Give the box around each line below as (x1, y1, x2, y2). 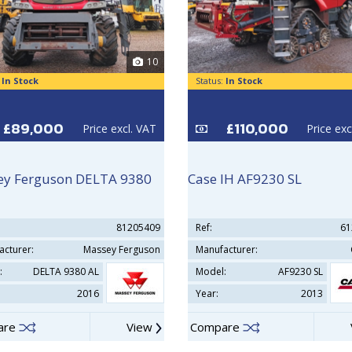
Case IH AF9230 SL (188, 170, 302, 188)
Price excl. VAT (82, 121, 156, 136)
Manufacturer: (196, 243, 258, 256)
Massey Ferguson (83, 243, 160, 256)
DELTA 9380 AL (33, 265, 100, 278)
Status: (196, 75, 225, 86)
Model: (196, 265, 226, 278)
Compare (190, 319, 243, 335)
